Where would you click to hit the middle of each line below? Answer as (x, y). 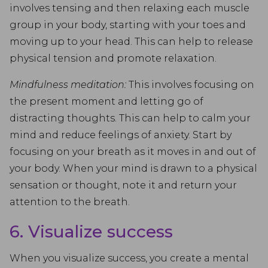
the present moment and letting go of (106, 101)
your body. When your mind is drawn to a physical (133, 168)
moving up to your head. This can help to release (131, 42)
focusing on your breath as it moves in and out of (133, 152)
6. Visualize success (91, 232)
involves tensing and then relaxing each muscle (130, 8)
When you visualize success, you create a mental (129, 258)
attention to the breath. (70, 202)
